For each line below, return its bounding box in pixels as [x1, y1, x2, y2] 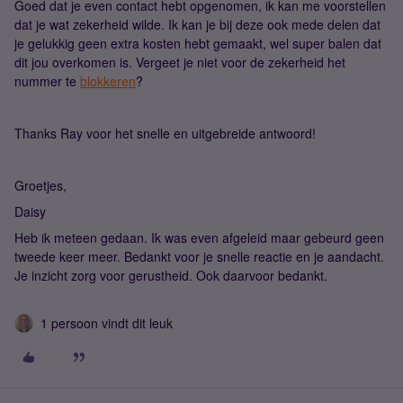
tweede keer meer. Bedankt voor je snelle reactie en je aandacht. [14, 247, 388, 265]
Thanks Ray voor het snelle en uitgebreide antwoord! [14, 124, 316, 142]
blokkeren [80, 72, 136, 90]
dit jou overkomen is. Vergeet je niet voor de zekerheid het [14, 53, 345, 71]
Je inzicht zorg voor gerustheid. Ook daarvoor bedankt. [14, 266, 327, 284]
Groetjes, [14, 176, 67, 194]
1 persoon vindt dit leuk [40, 314, 173, 332]
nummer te [14, 72, 80, 90]
